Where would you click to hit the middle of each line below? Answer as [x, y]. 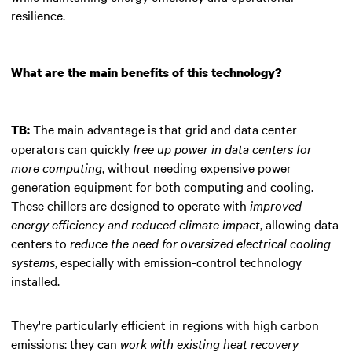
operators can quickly [72, 148]
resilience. [38, 15]
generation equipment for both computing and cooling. [162, 186]
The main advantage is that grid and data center [163, 128]
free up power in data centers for [222, 148]
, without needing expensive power [197, 167]
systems [33, 261]
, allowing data [299, 224]
